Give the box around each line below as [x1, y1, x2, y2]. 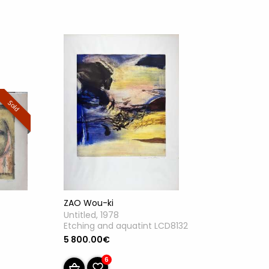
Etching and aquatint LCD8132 [64, 219, 188, 232]
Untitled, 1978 [64, 208, 119, 221]
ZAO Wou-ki [64, 196, 113, 209]
